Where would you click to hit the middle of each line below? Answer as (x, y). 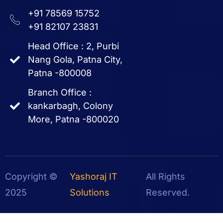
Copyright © (31, 177)
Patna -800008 (60, 73)
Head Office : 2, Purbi (73, 46)
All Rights (165, 177)
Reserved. (167, 193)
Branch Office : (60, 93)
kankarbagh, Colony (70, 106)
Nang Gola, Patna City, (75, 60)
